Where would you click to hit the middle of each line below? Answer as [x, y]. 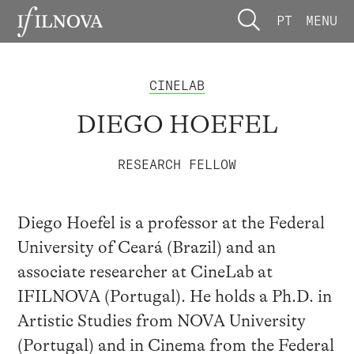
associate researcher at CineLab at [145, 272]
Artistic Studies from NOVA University [161, 321]
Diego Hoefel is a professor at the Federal [171, 223]
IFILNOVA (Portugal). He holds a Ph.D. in [174, 297]
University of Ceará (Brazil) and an [146, 248]
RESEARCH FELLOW [177, 164]
